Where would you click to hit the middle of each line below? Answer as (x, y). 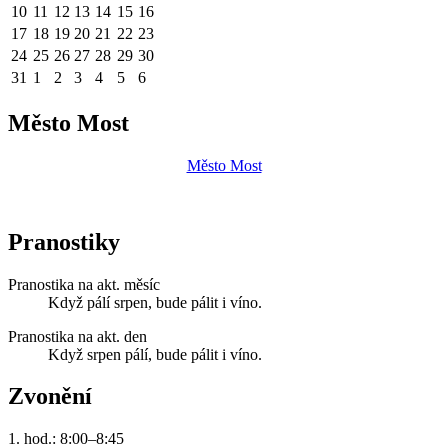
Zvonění (50, 396)
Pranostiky (64, 241)
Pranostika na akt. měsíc (84, 284)
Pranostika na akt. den (77, 336)
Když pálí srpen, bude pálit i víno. (155, 302)
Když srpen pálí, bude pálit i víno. (155, 354)
